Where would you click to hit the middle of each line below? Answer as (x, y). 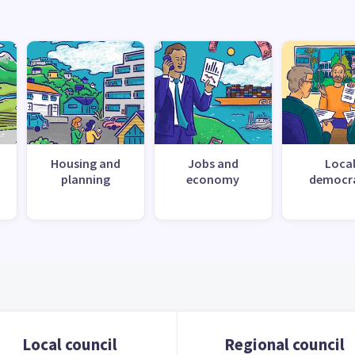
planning (85, 179)
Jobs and (213, 163)
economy (213, 179)
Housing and (85, 163)
